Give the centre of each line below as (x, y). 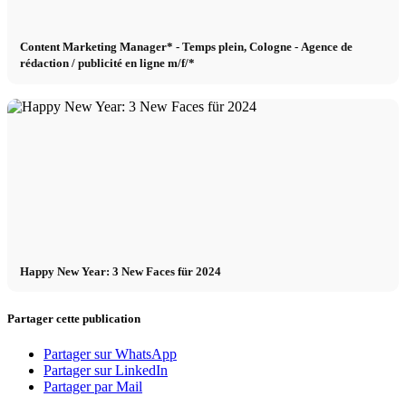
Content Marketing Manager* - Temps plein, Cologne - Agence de (187, 46)
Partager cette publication (74, 319)
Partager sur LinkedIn (106, 371)
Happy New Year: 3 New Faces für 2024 (121, 271)
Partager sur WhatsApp (110, 354)
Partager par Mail (93, 387)
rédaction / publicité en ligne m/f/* (108, 63)
